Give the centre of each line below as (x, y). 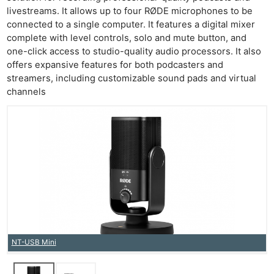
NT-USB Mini (34, 243)
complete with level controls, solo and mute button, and (127, 38)
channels (27, 91)
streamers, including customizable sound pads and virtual (132, 78)
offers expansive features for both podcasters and (115, 65)
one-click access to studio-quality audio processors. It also (134, 51)
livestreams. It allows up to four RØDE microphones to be (130, 11)
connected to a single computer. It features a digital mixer (131, 24)
